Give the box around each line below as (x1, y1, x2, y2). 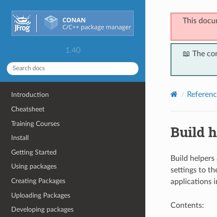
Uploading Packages (11, 191, 71, 199)
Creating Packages (11, 177, 66, 185)
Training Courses (11, 120, 60, 127)
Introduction (11, 91, 49, 99)
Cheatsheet (11, 105, 45, 113)
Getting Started (11, 148, 57, 156)
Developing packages (11, 206, 74, 214)
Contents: (170, 201, 204, 209)
